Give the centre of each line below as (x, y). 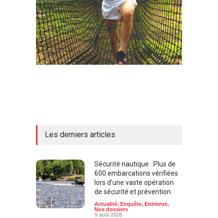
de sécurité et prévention (133, 192)
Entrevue (156, 204)
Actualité (106, 204)
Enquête (131, 204)
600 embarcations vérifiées (136, 173)
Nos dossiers (111, 209)
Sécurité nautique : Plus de (135, 164)
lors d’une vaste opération (134, 183)
